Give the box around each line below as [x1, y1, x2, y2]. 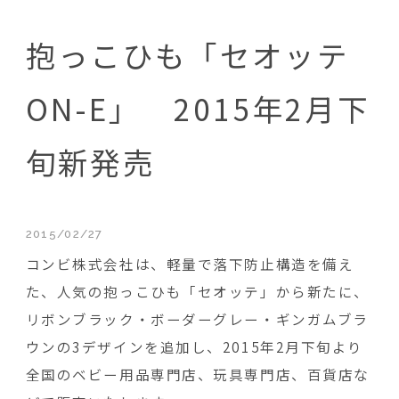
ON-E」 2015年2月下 [25, 86, 370, 131]
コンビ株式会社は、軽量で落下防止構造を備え [25, 254, 354, 274]
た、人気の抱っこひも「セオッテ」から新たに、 [25, 281, 370, 302]
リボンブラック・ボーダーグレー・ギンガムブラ [25, 309, 369, 330]
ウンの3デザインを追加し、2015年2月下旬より [25, 337, 363, 357]
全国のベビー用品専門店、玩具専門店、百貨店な [25, 364, 370, 385]
